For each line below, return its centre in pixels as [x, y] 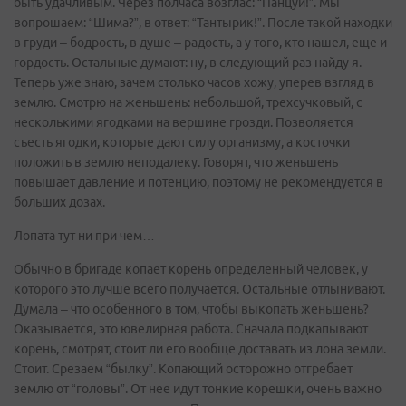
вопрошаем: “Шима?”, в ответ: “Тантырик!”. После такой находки [203, 23]
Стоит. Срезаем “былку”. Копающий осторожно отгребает [183, 369]
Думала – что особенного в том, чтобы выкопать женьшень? [191, 309]
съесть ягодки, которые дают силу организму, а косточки [182, 142]
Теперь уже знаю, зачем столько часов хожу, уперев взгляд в [194, 82]
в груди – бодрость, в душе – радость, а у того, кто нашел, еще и [200, 43]
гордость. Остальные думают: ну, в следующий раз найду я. [188, 63]
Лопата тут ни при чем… [84, 236]
